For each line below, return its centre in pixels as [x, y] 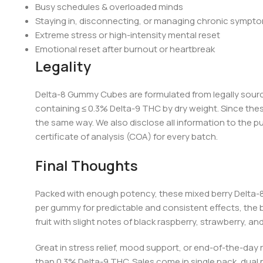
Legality [63, 66]
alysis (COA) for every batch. [161, 137]
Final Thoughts [88, 166]
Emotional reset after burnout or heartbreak [125, 49]
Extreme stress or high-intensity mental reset [128, 35]
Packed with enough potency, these [109, 194]
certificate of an [68, 137]
